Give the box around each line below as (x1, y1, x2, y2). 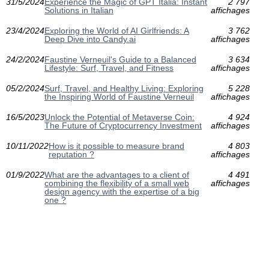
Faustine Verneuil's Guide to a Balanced (44, 55, 196, 65)
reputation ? (49, 150, 94, 160)
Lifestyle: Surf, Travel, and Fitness (44, 63, 174, 73)
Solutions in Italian (44, 5, 113, 16)
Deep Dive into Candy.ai (44, 34, 136, 44)
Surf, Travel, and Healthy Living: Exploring (44, 83, 204, 94)
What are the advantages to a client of (44, 170, 189, 180)
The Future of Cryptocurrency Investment (44, 121, 202, 131)
